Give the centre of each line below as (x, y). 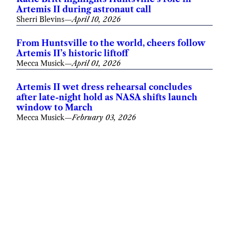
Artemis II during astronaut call (84, 9)
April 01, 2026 (96, 64)
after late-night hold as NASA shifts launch (107, 97)
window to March (54, 108)
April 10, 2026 (96, 20)
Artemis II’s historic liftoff (72, 53)
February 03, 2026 (104, 118)
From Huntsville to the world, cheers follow (111, 43)
